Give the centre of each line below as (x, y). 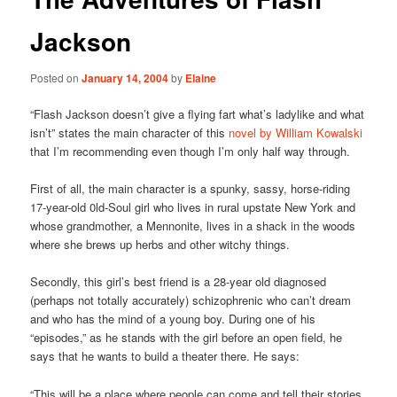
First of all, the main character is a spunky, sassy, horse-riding (191, 189)
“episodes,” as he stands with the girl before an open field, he (187, 338)
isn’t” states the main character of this (130, 133)
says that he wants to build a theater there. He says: (165, 356)
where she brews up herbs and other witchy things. (160, 245)
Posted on (56, 78)
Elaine (201, 78)
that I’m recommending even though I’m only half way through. (191, 152)
